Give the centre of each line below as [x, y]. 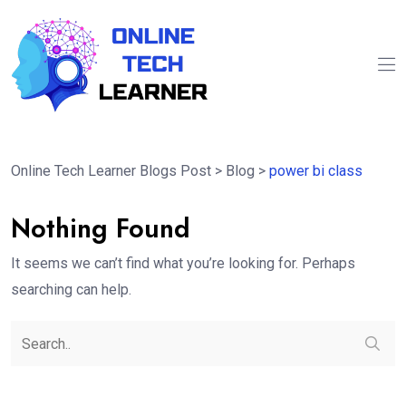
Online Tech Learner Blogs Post [111, 171]
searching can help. [71, 290]
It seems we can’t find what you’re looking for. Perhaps [183, 264]
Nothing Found [101, 229]
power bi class [316, 171]
